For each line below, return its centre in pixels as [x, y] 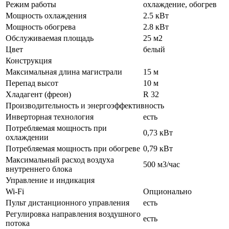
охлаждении [27, 137]
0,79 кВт [158, 148]
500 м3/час [162, 164]
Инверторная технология [50, 117]
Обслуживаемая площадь [50, 38]
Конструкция [29, 60]
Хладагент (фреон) [38, 94]
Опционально [167, 191]
